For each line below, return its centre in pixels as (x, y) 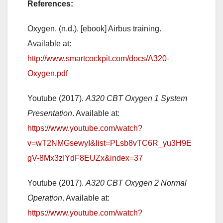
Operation (45, 198)
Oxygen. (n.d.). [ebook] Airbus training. (94, 28)
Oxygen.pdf (48, 73)
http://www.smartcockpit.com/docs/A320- (98, 58)
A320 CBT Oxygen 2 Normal (136, 183)
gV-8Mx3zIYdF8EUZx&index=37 (85, 158)
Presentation (50, 113)
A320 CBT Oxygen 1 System (136, 98)
